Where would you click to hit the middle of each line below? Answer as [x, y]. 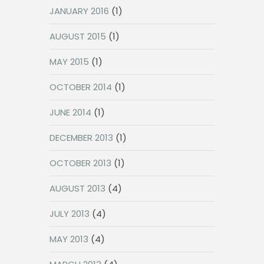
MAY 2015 [69, 62]
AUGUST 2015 [78, 36]
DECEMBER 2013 [81, 138]
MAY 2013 [69, 239]
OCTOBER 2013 [80, 163]
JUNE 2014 [70, 112]
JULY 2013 [70, 214]
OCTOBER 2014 [81, 87]
